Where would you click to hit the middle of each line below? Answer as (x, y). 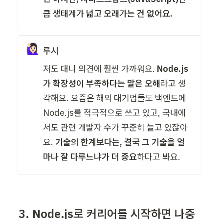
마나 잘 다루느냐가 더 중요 (90, 156)
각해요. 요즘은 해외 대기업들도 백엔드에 (115, 98)
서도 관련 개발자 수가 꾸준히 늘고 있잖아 (116, 127)
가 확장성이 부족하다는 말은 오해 (102, 83)
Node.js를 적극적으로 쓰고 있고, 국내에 (115, 112)
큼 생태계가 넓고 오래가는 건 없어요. (108, 13)
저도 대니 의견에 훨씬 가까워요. (100, 68)
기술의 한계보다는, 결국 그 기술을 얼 (120, 142)
